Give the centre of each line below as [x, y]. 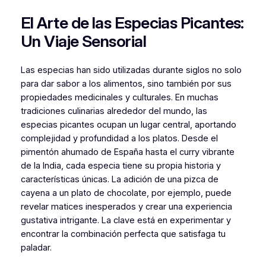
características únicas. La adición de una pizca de [119, 180]
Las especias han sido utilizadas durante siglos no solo [131, 70]
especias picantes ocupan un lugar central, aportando [128, 125]
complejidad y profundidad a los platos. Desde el [119, 139]
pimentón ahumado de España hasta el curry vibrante [127, 152]
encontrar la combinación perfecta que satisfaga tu [123, 234]
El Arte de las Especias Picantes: [132, 23]
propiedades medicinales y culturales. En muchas [119, 98]
